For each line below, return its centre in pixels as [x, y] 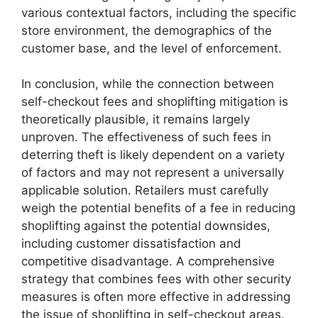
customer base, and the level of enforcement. [152, 48]
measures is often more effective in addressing [156, 297]
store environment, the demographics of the [147, 30]
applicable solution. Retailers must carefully [145, 191]
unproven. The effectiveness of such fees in [146, 137]
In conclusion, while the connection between [148, 84]
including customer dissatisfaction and [131, 244]
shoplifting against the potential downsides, [146, 226]
